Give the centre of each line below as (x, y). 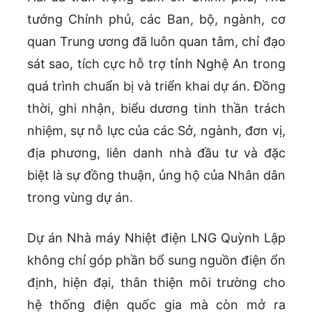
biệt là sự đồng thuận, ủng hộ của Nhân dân (156, 175)
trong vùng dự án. (80, 198)
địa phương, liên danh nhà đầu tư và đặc (156, 153)
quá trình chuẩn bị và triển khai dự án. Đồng (156, 86)
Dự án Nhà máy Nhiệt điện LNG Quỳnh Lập (156, 238)
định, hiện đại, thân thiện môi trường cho (156, 283)
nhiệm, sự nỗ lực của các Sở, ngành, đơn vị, (156, 131)
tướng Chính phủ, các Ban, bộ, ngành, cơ (156, 19)
